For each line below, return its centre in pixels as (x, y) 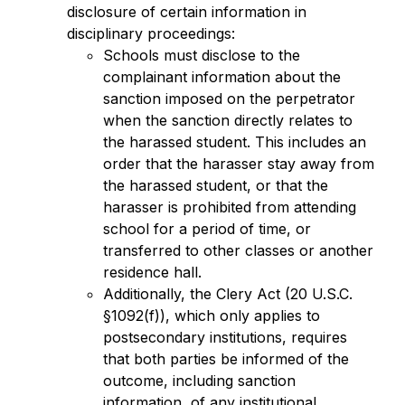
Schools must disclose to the (201, 55)
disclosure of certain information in (186, 12)
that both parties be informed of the (226, 359)
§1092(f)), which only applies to (211, 316)
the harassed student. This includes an (234, 142)
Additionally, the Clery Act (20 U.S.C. (227, 294)
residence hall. (152, 272)
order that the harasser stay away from (238, 164)
